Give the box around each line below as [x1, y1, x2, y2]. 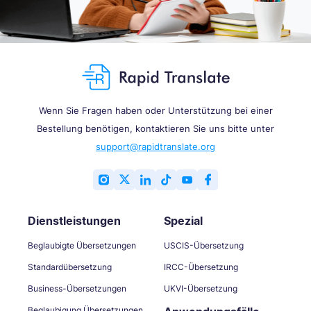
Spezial [164, 213, 203, 228]
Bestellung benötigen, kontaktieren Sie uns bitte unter [37, 122, 274, 134]
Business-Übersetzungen [28, 283, 126, 294]
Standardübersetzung [28, 261, 112, 272]
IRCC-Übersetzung [164, 261, 238, 272]
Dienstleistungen [28, 213, 121, 228]
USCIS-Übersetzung [164, 239, 244, 251]
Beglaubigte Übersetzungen [28, 239, 136, 251]
